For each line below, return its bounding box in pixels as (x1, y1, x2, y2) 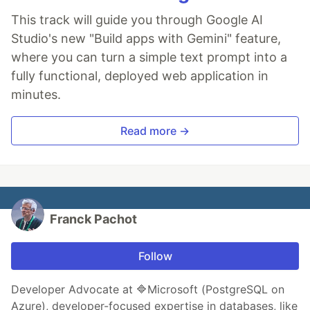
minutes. (11, 87, 61, 102)
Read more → (120, 124, 190, 138)
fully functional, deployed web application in (11, 69, 268, 84)
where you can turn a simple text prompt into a (11, 50, 287, 65)
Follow (138, 249, 172, 264)
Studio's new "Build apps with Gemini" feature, (11, 31, 281, 46)
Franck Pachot (50, 212, 137, 227)
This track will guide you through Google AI (11, 12, 263, 28)
